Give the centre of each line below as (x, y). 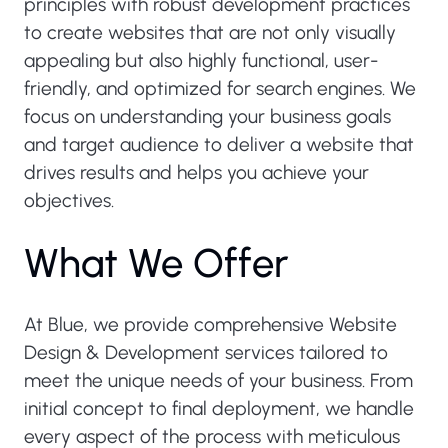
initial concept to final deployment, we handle (219, 408)
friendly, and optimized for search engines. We (220, 88)
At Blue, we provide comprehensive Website (210, 324)
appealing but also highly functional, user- (201, 60)
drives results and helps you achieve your (196, 172)
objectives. (69, 200)
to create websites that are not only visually (210, 32)
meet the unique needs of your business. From (218, 380)
